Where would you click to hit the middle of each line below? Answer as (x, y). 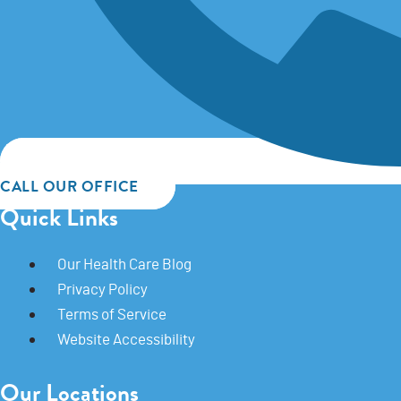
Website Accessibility (126, 338)
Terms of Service (112, 313)
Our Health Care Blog (124, 263)
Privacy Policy (102, 288)
